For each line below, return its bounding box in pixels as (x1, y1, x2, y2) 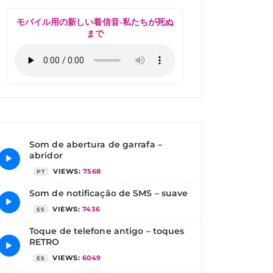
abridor (29, 149, 63, 161)
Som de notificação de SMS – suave (29, 187, 188, 199)
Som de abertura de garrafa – (29, 138, 162, 150)
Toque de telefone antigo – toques (29, 225, 185, 237)
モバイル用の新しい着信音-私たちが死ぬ (16, 16, 174, 27)
